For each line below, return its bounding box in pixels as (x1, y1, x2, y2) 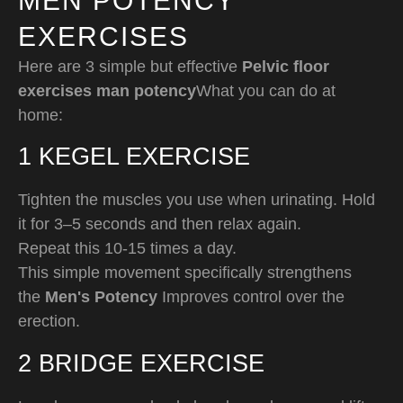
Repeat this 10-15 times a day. (18, 239, 237, 258)
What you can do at (196, 81, 336, 100)
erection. (18, 312, 80, 331)
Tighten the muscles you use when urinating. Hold (18, 191, 375, 210)
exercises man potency (18, 81, 196, 100)
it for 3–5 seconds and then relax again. (18, 215, 301, 234)
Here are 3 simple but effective (18, 57, 242, 76)
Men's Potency (45, 288, 157, 307)
